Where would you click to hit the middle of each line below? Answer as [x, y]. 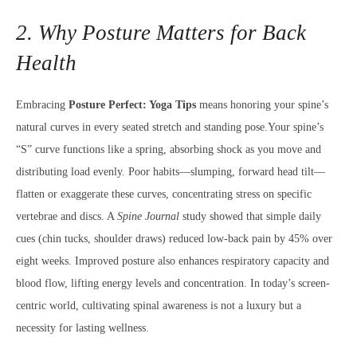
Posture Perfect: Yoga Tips [132, 105]
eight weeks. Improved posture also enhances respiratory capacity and [173, 261]
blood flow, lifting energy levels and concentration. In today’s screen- [173, 283]
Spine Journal [148, 216]
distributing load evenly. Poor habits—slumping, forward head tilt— [171, 172]
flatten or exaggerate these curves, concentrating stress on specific [164, 194]
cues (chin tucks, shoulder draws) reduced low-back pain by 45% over [174, 239]
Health [46, 63]
